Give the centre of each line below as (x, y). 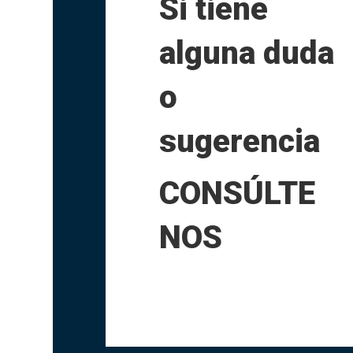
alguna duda (246, 53)
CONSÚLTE (237, 193)
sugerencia (239, 141)
